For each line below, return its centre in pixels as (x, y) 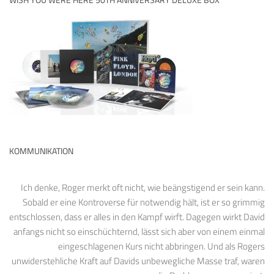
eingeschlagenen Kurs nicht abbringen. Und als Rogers (161, 246)
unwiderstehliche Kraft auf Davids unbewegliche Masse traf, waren (138, 261)
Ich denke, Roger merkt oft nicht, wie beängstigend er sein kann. (143, 188)
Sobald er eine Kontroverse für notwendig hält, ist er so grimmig (144, 202)
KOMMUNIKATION (41, 151)
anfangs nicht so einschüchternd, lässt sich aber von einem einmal (139, 232)
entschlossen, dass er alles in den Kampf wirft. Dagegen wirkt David (137, 217)
